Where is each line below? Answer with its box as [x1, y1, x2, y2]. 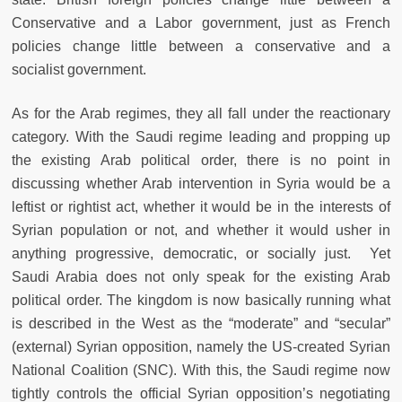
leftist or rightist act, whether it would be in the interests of [12, 199, 390, 215]
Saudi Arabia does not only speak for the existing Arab [12, 269, 390, 285]
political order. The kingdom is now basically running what [12, 293, 390, 309]
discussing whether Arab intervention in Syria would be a [12, 176, 390, 192]
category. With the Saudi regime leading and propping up [12, 129, 390, 145]
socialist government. [12, 62, 150, 78]
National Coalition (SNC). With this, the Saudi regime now [12, 363, 390, 379]
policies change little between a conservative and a [12, 39, 390, 55]
